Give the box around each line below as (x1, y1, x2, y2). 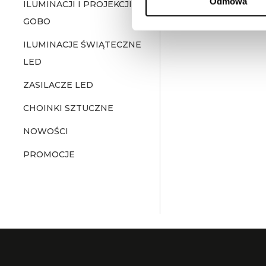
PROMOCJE (23, 149, 75, 160)
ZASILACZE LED (23, 80, 93, 90)
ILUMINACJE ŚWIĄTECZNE (23, 39, 141, 50)
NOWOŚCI (23, 126, 68, 137)
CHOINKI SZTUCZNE (23, 103, 113, 113)
